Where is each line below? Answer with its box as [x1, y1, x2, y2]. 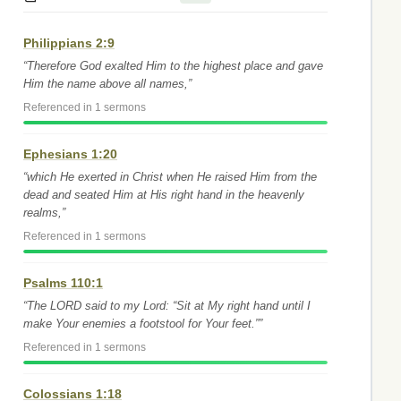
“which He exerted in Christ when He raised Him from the [23, 170, 317, 183]
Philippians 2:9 [23, 36, 115, 50]
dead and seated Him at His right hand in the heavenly [23, 188, 304, 201]
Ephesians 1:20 [23, 147, 117, 161]
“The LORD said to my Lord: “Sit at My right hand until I [23, 299, 311, 312]
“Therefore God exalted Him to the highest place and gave [23, 59, 323, 73]
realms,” [23, 206, 65, 219]
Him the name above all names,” [23, 77, 192, 90]
